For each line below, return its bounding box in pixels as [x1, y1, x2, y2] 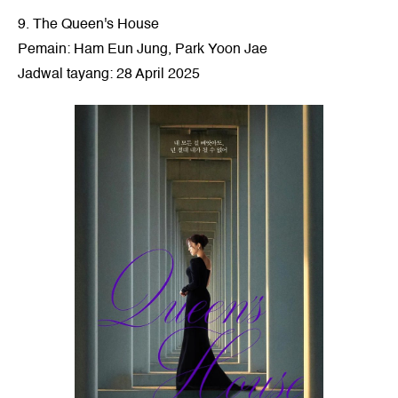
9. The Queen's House [18, 12, 159, 36]
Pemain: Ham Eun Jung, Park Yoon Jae [18, 37, 267, 60]
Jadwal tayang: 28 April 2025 [18, 62, 200, 85]
